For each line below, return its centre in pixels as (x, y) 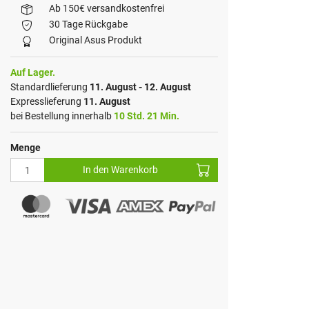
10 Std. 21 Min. (146, 116)
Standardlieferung (50, 87)
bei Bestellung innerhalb (62, 116)
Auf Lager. (32, 73)
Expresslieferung (47, 102)
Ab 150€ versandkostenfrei (106, 9)
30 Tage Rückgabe (88, 24)
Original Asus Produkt (95, 40)
